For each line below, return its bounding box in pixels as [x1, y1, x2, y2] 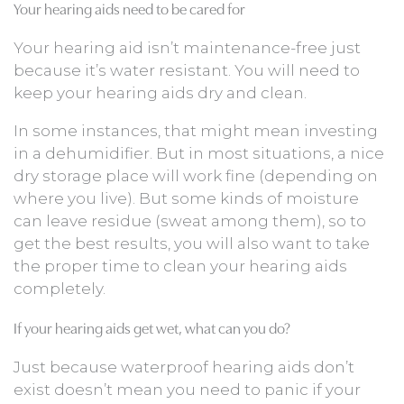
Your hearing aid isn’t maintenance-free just [14, 39, 361, 58]
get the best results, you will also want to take [14, 234, 370, 253]
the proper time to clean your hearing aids [14, 257, 347, 276]
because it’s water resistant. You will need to [14, 61, 360, 80]
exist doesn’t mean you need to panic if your [14, 381, 361, 399]
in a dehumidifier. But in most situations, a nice [14, 144, 384, 163]
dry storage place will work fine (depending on [14, 167, 378, 186]
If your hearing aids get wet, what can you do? [14, 317, 290, 338]
